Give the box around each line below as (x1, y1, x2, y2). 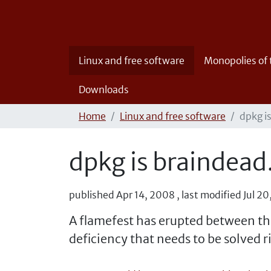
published (69, 189, 114, 201)
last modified (181, 189, 241, 201)
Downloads (79, 83, 129, 96)
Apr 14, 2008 (116, 189, 175, 201)
